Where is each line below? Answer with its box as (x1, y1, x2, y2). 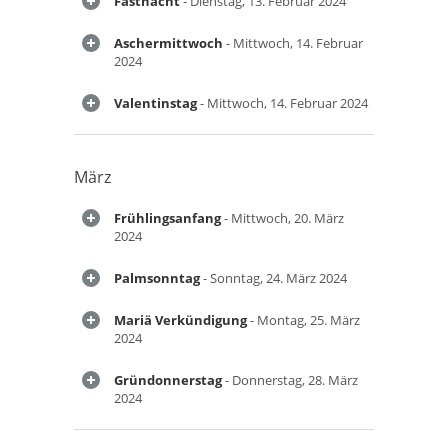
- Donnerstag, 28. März (222, 371, 358, 389)
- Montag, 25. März (247, 311, 360, 329)
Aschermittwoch (114, 34, 223, 52)
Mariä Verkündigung (114, 311, 247, 329)
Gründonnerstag (114, 371, 222, 389)
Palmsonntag (114, 269, 200, 287)
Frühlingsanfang (114, 209, 221, 227)
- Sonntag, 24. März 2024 (200, 269, 347, 287)
